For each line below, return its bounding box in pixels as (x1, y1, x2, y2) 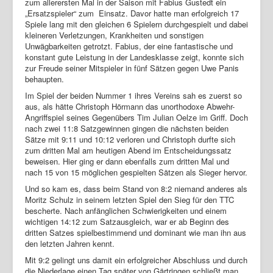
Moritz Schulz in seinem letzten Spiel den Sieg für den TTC (25, 193, 234, 205)
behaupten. (25, 73, 64, 85)
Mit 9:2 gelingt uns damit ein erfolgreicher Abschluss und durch (25, 253, 247, 266)
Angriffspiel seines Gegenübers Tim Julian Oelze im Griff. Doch (25, 111, 248, 123)
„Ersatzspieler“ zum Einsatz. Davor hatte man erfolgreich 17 (25, 7, 239, 19)
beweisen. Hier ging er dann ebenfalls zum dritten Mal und (25, 155, 229, 167)
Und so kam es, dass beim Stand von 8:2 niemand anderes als (25, 182, 247, 194)
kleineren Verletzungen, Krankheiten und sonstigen (25, 29, 204, 41)
